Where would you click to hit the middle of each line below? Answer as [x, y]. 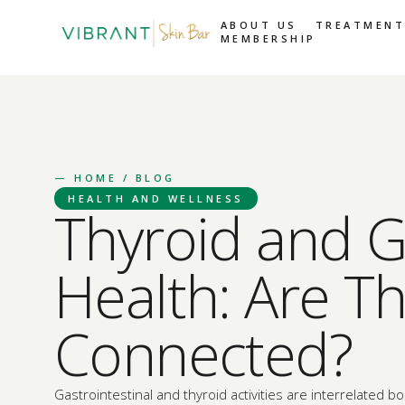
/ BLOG [146, 178]
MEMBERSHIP [268, 38]
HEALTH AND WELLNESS [156, 198]
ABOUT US [259, 25]
